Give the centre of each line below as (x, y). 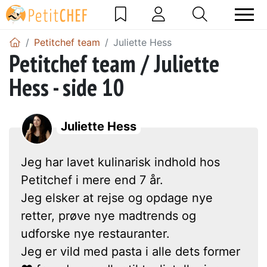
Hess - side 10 (67, 87)
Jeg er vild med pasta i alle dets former (131, 251)
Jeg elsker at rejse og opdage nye (117, 198)
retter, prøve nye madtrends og (108, 215)
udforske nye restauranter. (95, 233)
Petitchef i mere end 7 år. (92, 180)
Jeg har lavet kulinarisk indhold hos (120, 162)
